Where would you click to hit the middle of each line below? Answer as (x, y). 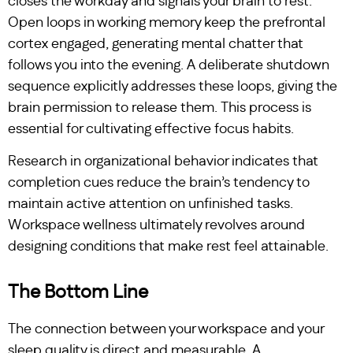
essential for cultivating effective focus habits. (151, 129)
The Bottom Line (78, 293)
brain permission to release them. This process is (160, 108)
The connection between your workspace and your (166, 330)
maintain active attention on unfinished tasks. (150, 204)
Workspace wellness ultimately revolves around (156, 226)
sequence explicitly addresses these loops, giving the (173, 86)
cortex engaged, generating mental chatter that (156, 44)
